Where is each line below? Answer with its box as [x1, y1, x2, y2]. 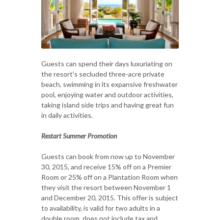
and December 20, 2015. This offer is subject [41, 193, 178, 202]
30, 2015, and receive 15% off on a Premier [41, 162, 171, 171]
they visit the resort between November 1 [41, 183, 171, 192]
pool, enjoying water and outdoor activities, [41, 90, 173, 99]
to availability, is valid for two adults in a [41, 203, 160, 212]
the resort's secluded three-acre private [41, 69, 165, 78]
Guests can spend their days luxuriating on [41, 59, 172, 68]
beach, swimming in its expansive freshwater [41, 80, 178, 88]
